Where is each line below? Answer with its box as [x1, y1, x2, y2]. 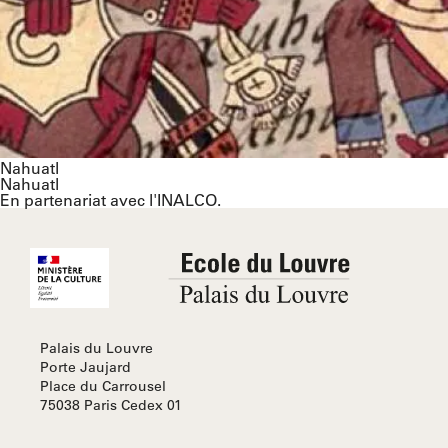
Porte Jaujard [40, 358, 131, 377]
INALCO [157, 189, 217, 211]
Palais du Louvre [40, 339, 153, 358]
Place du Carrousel [40, 377, 166, 396]
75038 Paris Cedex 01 [40, 396, 182, 415]
